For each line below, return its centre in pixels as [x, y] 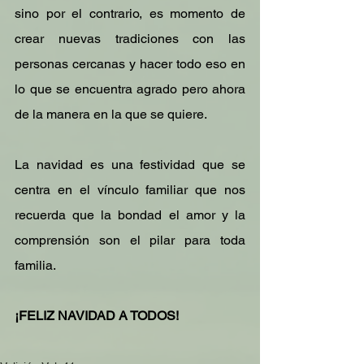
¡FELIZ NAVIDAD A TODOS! [97, 316]
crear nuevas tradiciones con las [130, 39]
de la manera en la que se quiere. [111, 114]
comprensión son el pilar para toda [130, 240]
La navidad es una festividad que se [130, 165]
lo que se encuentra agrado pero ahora [130, 89]
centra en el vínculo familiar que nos [130, 190]
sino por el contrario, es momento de [130, 13]
